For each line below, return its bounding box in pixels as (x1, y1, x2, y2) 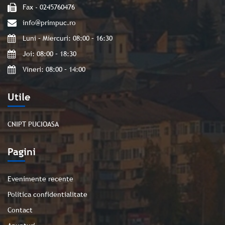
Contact (8, 206, 33, 214)
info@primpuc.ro (23, 19, 76, 27)
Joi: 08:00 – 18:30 (23, 50, 76, 58)
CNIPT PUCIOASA (8, 120, 59, 128)
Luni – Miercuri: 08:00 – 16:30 (23, 34, 113, 42)
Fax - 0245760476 (23, 3, 75, 11)
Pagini (8, 146, 36, 157)
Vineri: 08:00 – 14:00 (23, 65, 85, 73)
